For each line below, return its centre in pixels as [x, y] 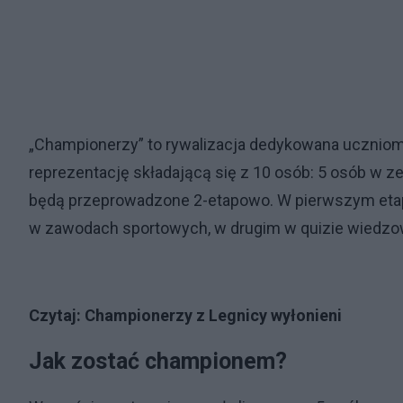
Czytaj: [57, 316]
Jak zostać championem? [158, 362]
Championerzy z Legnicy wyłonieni [213, 316]
